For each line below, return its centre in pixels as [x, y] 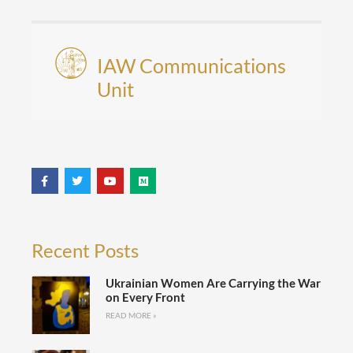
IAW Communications [191, 65]
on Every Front [145, 297]
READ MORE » [131, 316]
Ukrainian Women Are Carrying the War [213, 283]
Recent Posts [85, 251]
